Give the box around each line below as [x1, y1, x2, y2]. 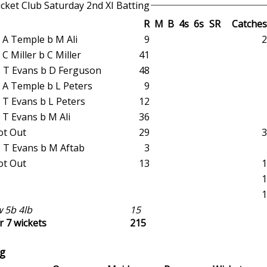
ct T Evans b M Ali [2, 110, 70, 123]
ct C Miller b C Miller [2, 48, 81, 61]
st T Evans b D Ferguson [3, 63, 101, 77]
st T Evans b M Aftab [3, 141, 85, 154]
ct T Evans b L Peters [2, 94, 85, 108]
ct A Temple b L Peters [2, 79, 92, 92]
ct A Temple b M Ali [2, 32, 77, 46]
